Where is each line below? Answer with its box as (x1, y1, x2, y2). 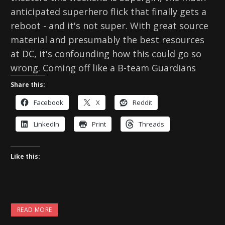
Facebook (34, 97, 63, 107)
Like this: (11, 152, 40, 161)
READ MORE (17, 205, 52, 214)
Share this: (11, 80, 45, 89)
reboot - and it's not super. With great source (11, 19, 208, 32)
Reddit (133, 97, 152, 107)
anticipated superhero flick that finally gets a (11, 5, 206, 18)
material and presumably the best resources (11, 33, 204, 46)
